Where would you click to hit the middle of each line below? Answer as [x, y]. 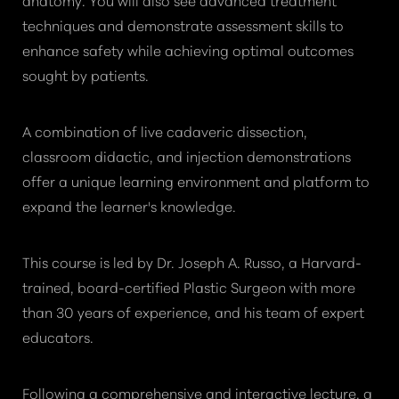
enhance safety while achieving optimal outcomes [188, 50]
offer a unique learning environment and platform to [196, 181]
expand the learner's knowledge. [129, 206]
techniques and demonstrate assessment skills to [183, 25]
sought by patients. [85, 75]
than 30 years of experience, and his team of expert [193, 312]
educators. [58, 337]
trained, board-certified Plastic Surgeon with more [189, 287]
